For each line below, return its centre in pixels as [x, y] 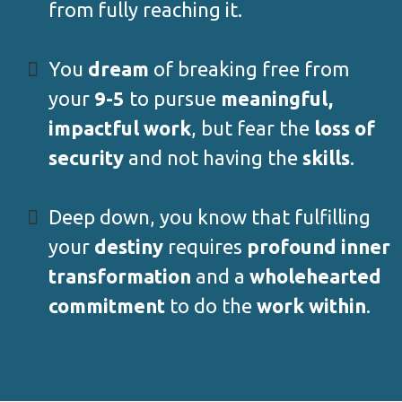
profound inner [319, 246]
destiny [129, 246]
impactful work [120, 127]
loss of [345, 127]
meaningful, [277, 98]
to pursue [173, 98]
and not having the [213, 157]
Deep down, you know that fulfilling [210, 216]
